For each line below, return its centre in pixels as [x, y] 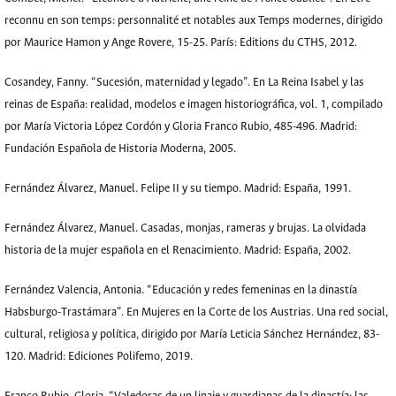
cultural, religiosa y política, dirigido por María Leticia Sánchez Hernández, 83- [192, 335]
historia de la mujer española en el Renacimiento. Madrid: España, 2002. [178, 251]
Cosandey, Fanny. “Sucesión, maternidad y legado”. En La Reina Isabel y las [184, 83]
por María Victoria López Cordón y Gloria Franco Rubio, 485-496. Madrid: [181, 127]
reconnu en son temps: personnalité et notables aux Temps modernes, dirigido [194, 21]
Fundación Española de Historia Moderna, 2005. [120, 149]
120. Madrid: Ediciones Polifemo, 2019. [99, 357]
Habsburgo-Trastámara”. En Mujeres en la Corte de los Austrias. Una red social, [196, 312]
